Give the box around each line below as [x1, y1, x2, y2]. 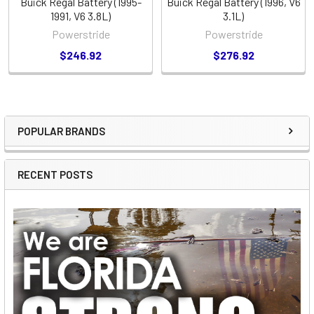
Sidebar [17, 132, 87, 158]
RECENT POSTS [18, 168, 93, 181]
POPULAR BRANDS [18, 124, 105, 137]
